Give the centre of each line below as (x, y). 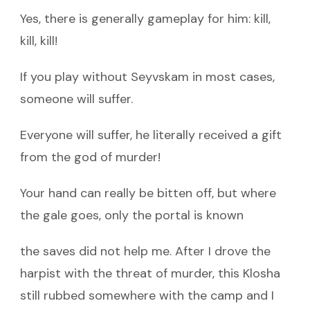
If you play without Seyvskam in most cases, (147, 76)
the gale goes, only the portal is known (132, 215)
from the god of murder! (90, 157)
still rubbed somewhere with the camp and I (147, 295)
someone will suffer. (76, 99)
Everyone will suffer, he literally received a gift (151, 135)
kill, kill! (39, 40)
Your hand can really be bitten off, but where (148, 193)
